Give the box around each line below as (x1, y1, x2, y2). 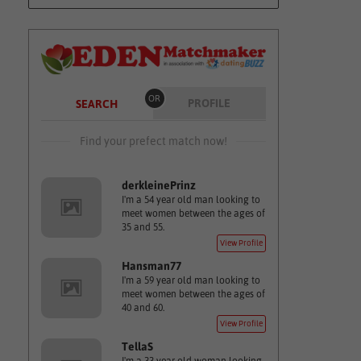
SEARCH (75, 98, 118, 110)
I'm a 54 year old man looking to (121, 194, 260, 205)
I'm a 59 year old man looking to (121, 275, 260, 286)
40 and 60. (121, 302, 164, 313)
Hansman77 (121, 259, 181, 272)
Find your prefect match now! (79, 135, 227, 147)
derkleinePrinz (121, 179, 196, 192)
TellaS (121, 340, 153, 353)
